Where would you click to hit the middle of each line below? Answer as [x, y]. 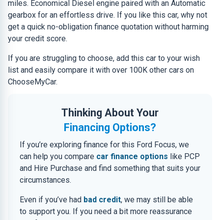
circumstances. [45, 180]
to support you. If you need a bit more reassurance [106, 211]
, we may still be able [157, 200]
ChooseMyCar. [33, 82]
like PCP [184, 156]
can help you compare [58, 156]
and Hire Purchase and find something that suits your [110, 168]
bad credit [102, 200]
